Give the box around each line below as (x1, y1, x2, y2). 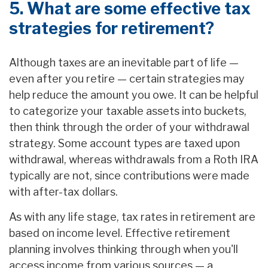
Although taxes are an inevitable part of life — (9, 56, 239, 69)
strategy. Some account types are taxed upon (9, 137, 240, 150)
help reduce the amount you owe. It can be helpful (9, 89, 258, 102)
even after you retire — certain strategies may (9, 72, 245, 86)
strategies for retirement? (9, 19, 214, 39)
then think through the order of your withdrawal (9, 121, 249, 134)
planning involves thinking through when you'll (9, 243, 238, 256)
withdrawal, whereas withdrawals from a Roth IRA (9, 153, 258, 166)
